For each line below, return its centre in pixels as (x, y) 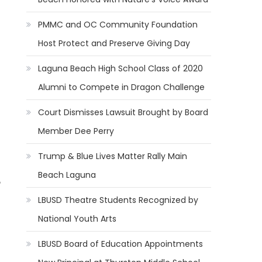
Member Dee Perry (76, 131)
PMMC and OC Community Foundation (118, 25)
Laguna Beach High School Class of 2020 (121, 68)
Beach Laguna (67, 175)
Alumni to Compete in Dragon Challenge (122, 87)
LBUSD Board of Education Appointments (121, 244)
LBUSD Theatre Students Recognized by (118, 200)
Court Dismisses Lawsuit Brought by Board (123, 112)
